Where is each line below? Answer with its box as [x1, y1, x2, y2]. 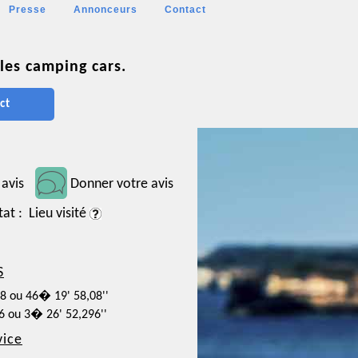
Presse [9, 4, 46, 15]
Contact [165, 4, 206, 15]
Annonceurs [74, 4, 137, 15]
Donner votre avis [70, 177, 173, 192]
